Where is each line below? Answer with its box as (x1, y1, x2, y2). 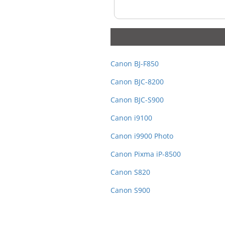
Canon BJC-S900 (110, 95, 164, 105)
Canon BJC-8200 (110, 77, 164, 87)
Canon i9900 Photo (110, 131, 173, 141)
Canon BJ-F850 (110, 59, 159, 69)
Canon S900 (110, 185, 150, 195)
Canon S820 (110, 167, 150, 177)
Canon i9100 (110, 113, 152, 123)
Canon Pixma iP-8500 (110, 149, 181, 159)
